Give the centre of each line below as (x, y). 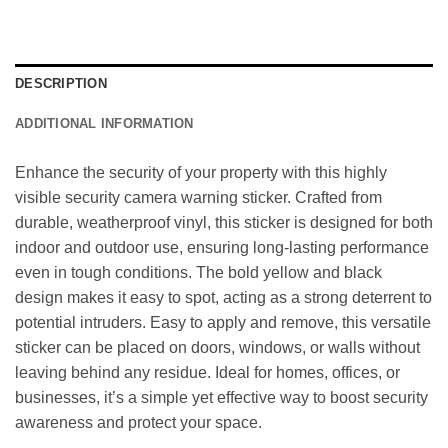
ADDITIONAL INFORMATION (104, 124)
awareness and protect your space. (138, 423)
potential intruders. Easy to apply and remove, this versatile (223, 323)
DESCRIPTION (61, 84)
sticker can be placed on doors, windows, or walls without (217, 348)
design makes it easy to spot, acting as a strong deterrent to (223, 298)
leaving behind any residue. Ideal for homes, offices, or (207, 373)
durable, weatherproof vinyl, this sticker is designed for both (224, 223)
